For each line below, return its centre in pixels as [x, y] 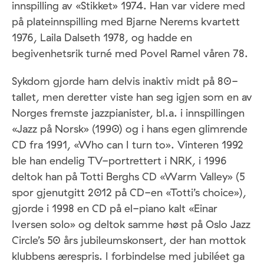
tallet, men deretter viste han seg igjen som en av [132, 97]
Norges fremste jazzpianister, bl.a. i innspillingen [128, 113]
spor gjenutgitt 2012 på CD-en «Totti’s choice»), [129, 193]
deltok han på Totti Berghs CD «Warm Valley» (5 [128, 177]
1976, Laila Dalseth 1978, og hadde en [102, 38]
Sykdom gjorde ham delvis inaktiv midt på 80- [125, 81]
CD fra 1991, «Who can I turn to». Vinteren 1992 [128, 145]
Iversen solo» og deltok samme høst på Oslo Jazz [131, 225]
